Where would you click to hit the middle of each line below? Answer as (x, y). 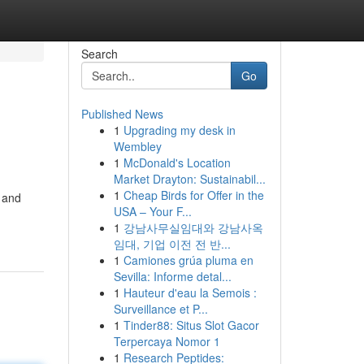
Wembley (137, 146)
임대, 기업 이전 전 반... (172, 244)
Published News (122, 114)
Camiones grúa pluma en (188, 260)
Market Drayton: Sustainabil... (189, 179)
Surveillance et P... (160, 309)
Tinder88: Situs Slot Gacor (191, 325)
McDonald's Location (177, 162)
